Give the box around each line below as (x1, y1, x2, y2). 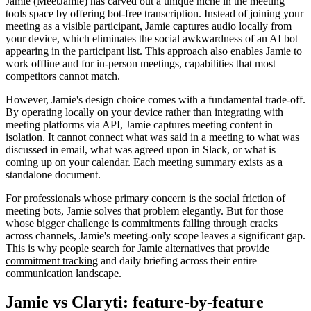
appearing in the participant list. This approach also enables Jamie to (6, 44, 302, 57)
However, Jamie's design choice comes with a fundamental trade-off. (6, 93, 305, 106)
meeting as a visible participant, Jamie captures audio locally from (6, 19, 292, 32)
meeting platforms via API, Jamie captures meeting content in (6, 118, 273, 131)
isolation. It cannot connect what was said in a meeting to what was (6, 131, 299, 143)
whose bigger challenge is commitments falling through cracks (6, 217, 278, 229)
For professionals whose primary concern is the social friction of (6, 192, 285, 204)
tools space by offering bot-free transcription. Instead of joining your (6, 7, 303, 19)
